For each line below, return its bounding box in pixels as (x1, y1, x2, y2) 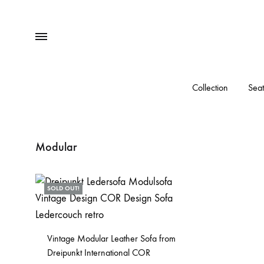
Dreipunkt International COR (47, 247, 150, 258)
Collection (192, 82, 228, 93)
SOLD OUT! (47, 184, 80, 192)
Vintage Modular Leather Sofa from (47, 233, 176, 244)
